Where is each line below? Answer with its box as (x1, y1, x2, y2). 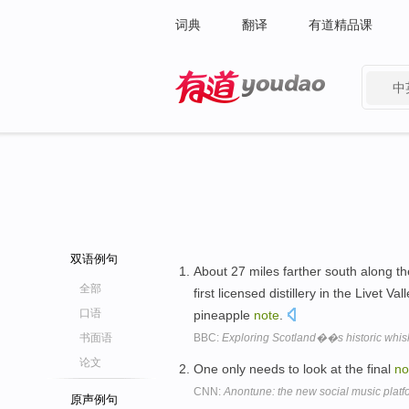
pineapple (194, 308, 254, 322)
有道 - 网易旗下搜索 (175, 108, 289, 122)
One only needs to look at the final (194, 361, 394, 376)
